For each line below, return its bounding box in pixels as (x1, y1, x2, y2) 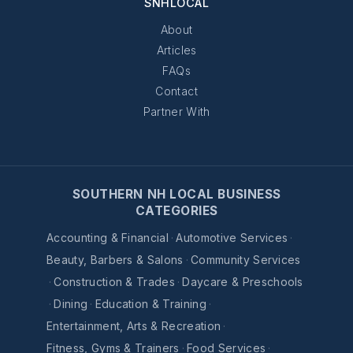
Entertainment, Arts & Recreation (46, 319, 221, 333)
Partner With (143, 105, 210, 119)
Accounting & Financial (46, 231, 169, 245)
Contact (155, 84, 198, 98)
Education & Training (95, 297, 206, 311)
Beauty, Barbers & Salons (46, 253, 184, 267)
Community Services (191, 253, 301, 267)
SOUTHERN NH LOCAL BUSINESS (72, 187, 281, 203)
